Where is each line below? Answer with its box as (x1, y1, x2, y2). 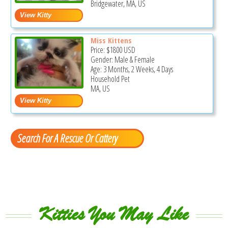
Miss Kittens (90, 35, 132, 46)
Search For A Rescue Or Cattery (17, 130, 118, 146)
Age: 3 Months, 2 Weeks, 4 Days (90, 64, 173, 75)
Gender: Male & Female (90, 54, 155, 66)
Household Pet (90, 73, 130, 85)
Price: (90, 44, 106, 56)
